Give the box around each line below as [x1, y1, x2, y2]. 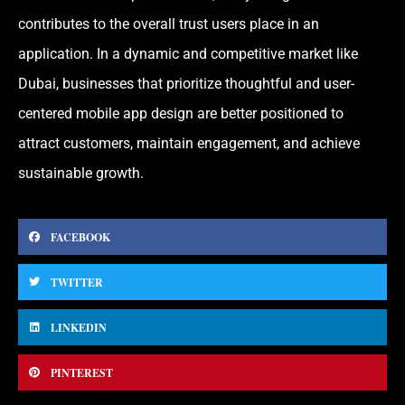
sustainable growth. [18, 164, 144, 182]
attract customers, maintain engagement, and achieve [18, 134, 360, 152]
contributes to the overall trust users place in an [18, 14, 319, 33]
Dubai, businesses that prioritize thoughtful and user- [18, 74, 354, 92]
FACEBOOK [51, 229, 110, 245]
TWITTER [51, 274, 103, 290]
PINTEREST [51, 364, 113, 381]
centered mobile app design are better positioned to [18, 104, 344, 122]
